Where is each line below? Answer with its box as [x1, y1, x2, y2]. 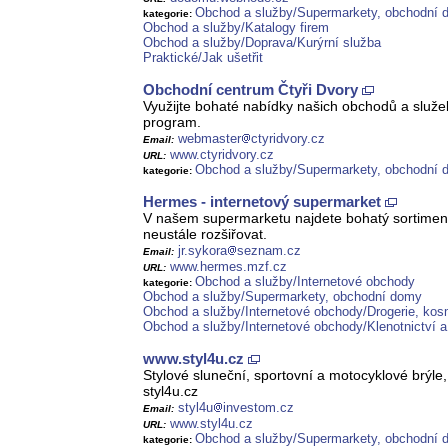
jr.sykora [178, 243, 227, 259]
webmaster [178, 131, 241, 147]
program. [143, 114, 201, 131]
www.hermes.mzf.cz [170, 259, 287, 275]
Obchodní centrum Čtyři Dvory [143, 81, 358, 99]
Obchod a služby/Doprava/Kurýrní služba [143, 35, 381, 51]
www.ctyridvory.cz [170, 147, 274, 163]
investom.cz [223, 400, 294, 416]
